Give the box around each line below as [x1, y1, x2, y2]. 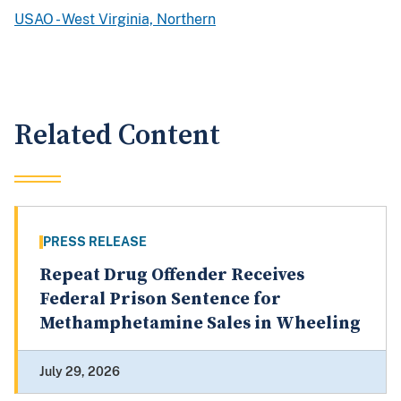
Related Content [14, 118, 220, 154]
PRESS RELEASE [43, 235, 147, 250]
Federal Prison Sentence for [39, 288, 281, 311]
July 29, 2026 [39, 364, 120, 380]
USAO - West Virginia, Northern [14, 11, 216, 29]
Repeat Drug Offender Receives [39, 264, 304, 287]
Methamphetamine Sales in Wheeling [39, 312, 361, 336]
